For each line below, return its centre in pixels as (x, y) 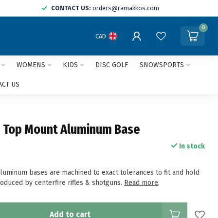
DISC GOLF (111, 65)
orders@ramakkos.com (126, 8)
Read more (141, 183)
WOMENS (31, 65)
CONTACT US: (71, 8)
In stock (191, 146)
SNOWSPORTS (162, 65)
